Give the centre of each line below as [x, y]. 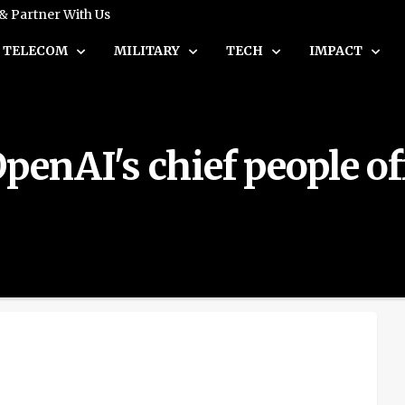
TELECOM [37, 51]
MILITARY [148, 51]
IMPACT [337, 51]
